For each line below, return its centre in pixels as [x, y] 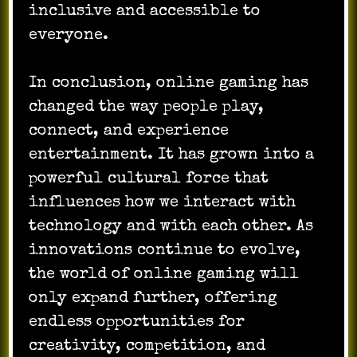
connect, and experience [129, 131]
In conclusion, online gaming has [169, 83]
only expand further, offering [153, 298]
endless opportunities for [137, 322]
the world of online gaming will [164, 275]
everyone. [69, 35]
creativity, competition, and [147, 346]
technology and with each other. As [171, 227]
